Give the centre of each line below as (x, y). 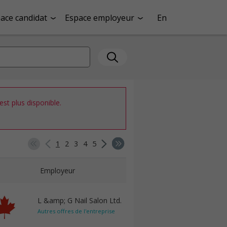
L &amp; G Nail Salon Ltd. (80, 200)
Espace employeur (100, 17)
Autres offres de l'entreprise (76, 211)
